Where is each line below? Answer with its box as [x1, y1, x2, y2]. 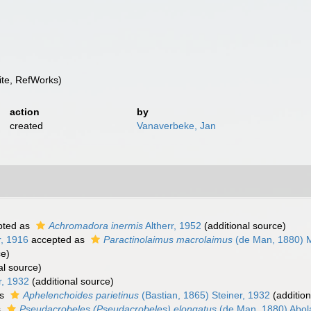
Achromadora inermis [49, 220, 143, 231]
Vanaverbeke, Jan [137, 120, 217, 131]
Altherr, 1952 [143, 220, 201, 231]
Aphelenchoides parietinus [23, 289, 139, 301]
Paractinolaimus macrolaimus [103, 234, 233, 245]
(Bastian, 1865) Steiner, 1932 [139, 289, 270, 301]
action [9, 106, 40, 117]
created [9, 120, 43, 131]
